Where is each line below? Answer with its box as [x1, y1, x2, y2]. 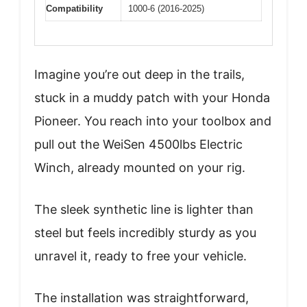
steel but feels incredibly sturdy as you [34, 225, 256, 240]
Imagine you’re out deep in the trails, [34, 66, 245, 82]
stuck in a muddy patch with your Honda [34, 90, 270, 105]
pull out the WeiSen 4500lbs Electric [34, 136, 243, 151]
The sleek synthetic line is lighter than [34, 201, 254, 217]
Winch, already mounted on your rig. [34, 160, 245, 175]
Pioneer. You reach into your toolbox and [34, 113, 271, 128]
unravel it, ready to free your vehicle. [34, 248, 247, 263]
